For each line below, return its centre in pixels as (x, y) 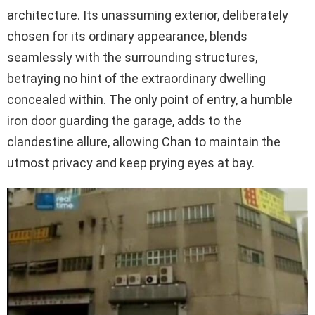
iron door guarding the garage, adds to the (124, 120)
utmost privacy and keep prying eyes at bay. (131, 162)
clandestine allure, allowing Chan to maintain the (144, 141)
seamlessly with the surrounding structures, (132, 57)
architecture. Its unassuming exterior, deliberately (148, 15)
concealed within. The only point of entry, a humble (150, 99)
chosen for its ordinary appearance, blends (127, 36)
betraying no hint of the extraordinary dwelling (136, 78)
